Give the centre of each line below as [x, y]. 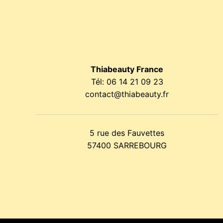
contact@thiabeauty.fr [127, 94]
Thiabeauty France [127, 69]
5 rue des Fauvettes [127, 133]
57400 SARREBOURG [127, 145]
